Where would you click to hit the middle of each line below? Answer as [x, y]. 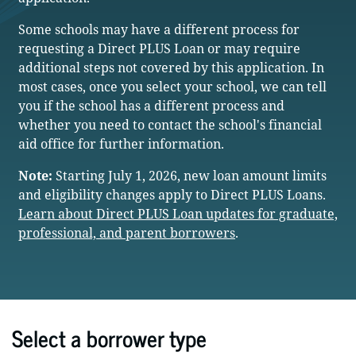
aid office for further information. [121, 144]
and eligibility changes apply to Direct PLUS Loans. [172, 195]
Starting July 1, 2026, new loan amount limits [190, 176]
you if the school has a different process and [151, 106]
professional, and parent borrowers [127, 233]
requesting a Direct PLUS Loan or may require [159, 48]
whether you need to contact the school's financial [170, 125]
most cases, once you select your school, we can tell [172, 87]
